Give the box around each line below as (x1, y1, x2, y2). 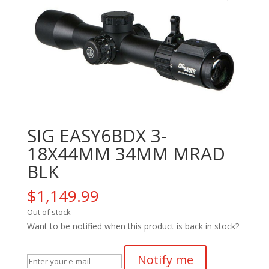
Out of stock (26, 206, 71, 217)
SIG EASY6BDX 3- (26, 122, 166, 148)
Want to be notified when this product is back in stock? (26, 220, 239, 232)
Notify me (137, 251, 193, 268)
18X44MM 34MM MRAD (26, 141, 225, 166)
